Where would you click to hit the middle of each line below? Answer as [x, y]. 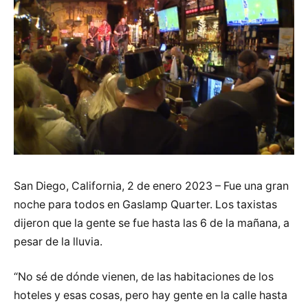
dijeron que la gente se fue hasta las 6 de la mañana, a [152, 223]
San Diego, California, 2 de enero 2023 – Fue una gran [151, 186]
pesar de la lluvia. [58, 241]
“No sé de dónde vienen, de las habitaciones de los [144, 277]
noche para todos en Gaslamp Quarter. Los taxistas [145, 204]
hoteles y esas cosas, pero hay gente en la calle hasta [151, 296]
